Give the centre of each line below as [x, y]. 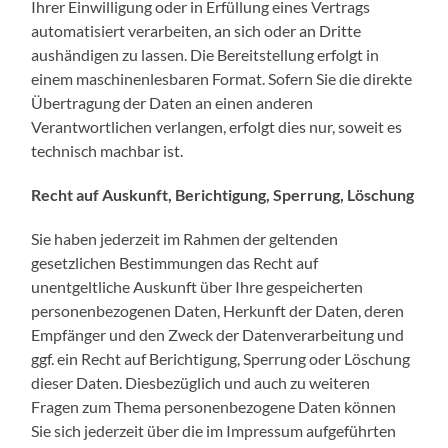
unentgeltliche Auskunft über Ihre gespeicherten [197, 286]
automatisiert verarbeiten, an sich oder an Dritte [196, 30]
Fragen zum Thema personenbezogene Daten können [214, 406]
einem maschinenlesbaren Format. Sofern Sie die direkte [222, 78]
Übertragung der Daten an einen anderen [172, 102]
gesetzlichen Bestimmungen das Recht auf [175, 262]
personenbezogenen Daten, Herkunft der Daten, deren [218, 310]
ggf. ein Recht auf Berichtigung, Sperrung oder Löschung [221, 358]
